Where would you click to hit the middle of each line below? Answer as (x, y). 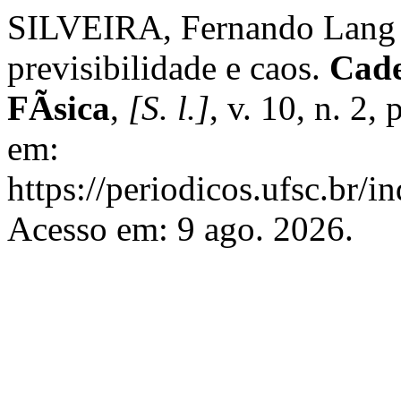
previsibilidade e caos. (168, 68)
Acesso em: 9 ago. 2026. (180, 229)
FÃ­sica (59, 108)
